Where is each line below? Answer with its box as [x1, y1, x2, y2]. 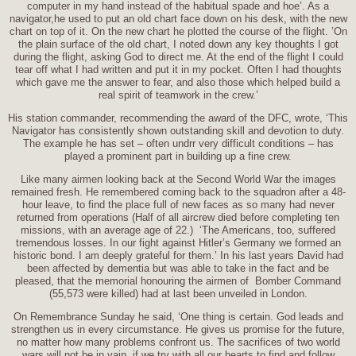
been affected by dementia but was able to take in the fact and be [27, 261, 329, 274]
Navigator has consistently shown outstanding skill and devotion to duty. [12, 124, 344, 137]
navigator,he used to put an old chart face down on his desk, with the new [9, 12, 347, 25]
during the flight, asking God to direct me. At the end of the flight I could [13, 50, 343, 63]
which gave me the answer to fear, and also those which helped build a [16, 75, 340, 88]
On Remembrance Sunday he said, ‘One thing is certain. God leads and [13, 310, 343, 323]
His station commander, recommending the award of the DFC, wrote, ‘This [8, 111, 348, 124]
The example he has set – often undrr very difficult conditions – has [22, 137, 334, 149]
